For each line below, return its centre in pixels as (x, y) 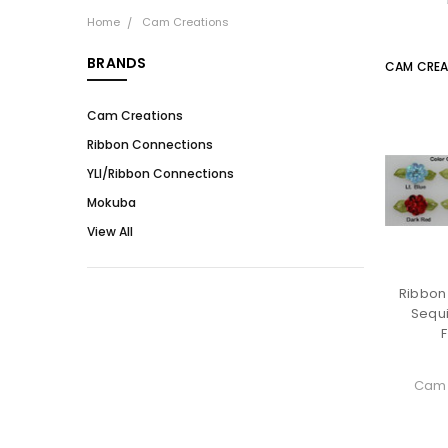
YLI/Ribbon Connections (160, 174)
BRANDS (117, 62)
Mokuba (111, 203)
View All (110, 232)
